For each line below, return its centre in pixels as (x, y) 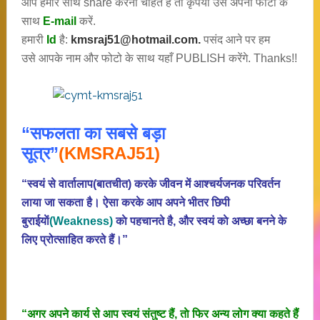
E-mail (59, 21)
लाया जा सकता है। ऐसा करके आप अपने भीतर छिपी (125, 202)
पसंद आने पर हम (236, 40)
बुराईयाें (35, 221)
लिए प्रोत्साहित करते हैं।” (74, 240)
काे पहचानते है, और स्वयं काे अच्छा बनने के (199, 221)
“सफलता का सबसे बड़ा (93, 133)
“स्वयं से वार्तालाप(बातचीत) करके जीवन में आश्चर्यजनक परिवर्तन (150, 184)
